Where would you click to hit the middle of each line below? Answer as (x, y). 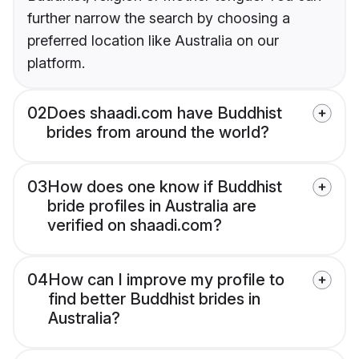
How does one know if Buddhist (165, 187)
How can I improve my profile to (166, 280)
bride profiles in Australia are (152, 206)
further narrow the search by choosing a (159, 18)
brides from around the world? (158, 133)
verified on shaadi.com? (135, 226)
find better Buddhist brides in (154, 299)
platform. (56, 63)
